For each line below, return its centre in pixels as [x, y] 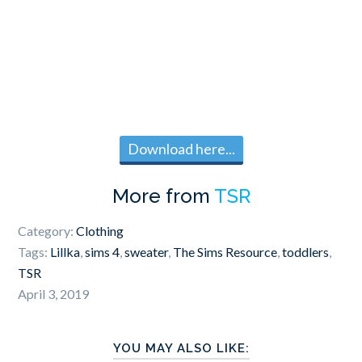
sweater [147, 252]
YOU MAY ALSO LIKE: [181, 349]
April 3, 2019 [54, 294]
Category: [47, 231]
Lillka [65, 252]
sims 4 [103, 252]
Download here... [181, 149]
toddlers [306, 252]
